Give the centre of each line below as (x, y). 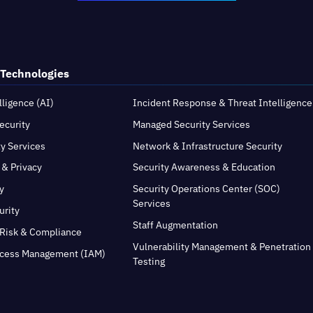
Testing (149, 261)
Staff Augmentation (176, 225)
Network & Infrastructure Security (208, 146)
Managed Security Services (192, 124)
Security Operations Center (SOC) (207, 189)
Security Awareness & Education (204, 167)
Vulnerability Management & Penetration (222, 246)
